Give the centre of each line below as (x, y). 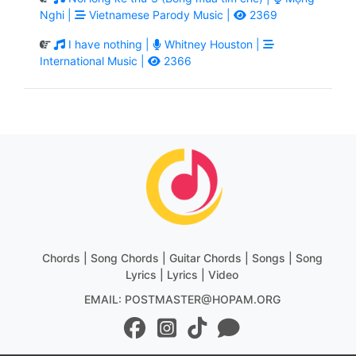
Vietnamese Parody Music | (160, 14)
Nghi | (57, 14)
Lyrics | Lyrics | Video (182, 274)
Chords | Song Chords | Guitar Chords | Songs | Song (182, 257)
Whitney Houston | (212, 44)
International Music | (94, 60)
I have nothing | (109, 44)
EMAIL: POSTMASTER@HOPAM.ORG (182, 299)
